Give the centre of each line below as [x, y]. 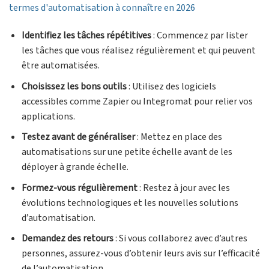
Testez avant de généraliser [78, 137]
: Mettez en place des [178, 137]
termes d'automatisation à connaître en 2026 [102, 8]
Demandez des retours [67, 239]
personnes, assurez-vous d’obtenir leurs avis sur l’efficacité [141, 254]
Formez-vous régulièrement [79, 188]
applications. [48, 116]
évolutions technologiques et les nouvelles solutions [130, 203]
